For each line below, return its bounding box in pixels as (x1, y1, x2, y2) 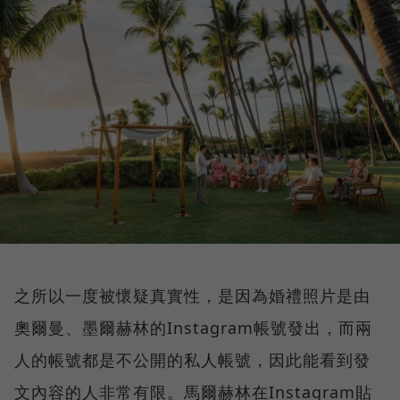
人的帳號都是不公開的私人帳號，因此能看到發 (14, 349, 371, 371)
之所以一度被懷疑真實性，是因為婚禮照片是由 (14, 285, 371, 307)
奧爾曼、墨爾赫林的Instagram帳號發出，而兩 (14, 317, 372, 339)
